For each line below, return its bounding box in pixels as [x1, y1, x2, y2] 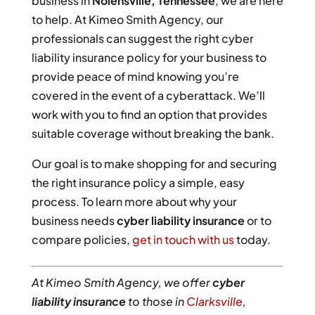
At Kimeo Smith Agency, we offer [31, 275, 212, 290]
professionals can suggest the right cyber [31, 31, 254, 46]
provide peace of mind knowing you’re [31, 69, 239, 84]
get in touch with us [131, 232, 234, 247]
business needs [31, 213, 117, 229]
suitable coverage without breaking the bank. [31, 126, 274, 141]
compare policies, [31, 232, 132, 247]
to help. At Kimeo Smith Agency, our [31, 12, 224, 27]
